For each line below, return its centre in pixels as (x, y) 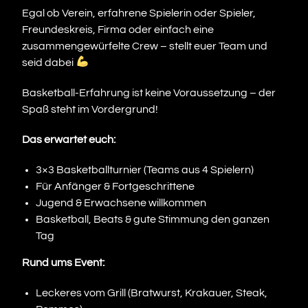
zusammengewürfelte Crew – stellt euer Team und (145, 46)
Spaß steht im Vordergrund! (90, 109)
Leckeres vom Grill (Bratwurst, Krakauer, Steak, (152, 293)
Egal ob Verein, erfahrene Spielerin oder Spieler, (139, 13)
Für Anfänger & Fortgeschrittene (115, 186)
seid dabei (49, 62)
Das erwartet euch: (69, 139)
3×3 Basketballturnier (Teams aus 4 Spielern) (145, 169)
